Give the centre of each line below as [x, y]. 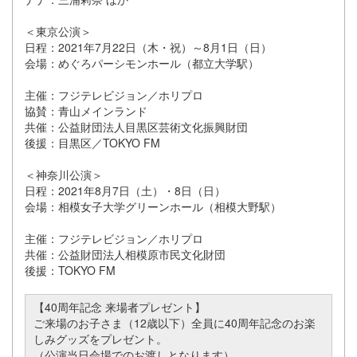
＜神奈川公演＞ [67, 175]
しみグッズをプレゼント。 [100, 339]
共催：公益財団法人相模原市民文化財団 [125, 255]
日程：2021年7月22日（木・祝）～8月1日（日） [148, 47]
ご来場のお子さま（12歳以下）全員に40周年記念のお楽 [175, 323]
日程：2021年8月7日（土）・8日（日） [125, 191]
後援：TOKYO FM [70, 271]
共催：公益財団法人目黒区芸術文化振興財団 [136, 127]
